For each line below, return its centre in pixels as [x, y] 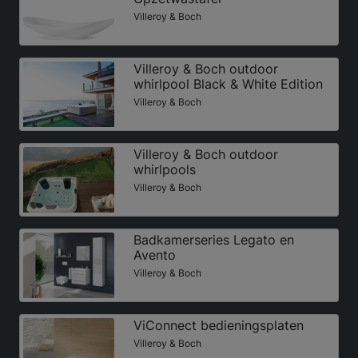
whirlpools [164, 169]
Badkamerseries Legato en [213, 239]
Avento [154, 255]
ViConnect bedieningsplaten [218, 325]
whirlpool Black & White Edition [228, 84]
